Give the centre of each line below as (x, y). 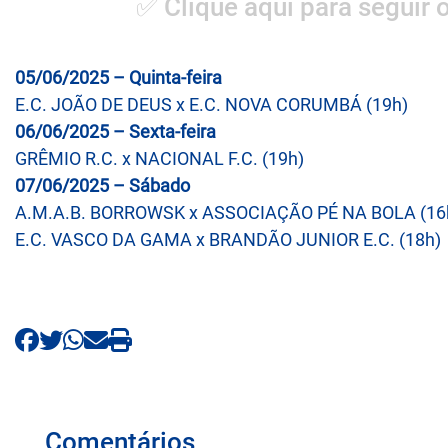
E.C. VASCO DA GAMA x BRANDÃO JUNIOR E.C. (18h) (228, 239)
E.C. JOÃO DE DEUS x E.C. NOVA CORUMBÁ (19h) (211, 104)
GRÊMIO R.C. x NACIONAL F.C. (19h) (159, 158)
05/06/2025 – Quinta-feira (118, 77)
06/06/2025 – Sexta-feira (115, 131)
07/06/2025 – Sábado (102, 185)
